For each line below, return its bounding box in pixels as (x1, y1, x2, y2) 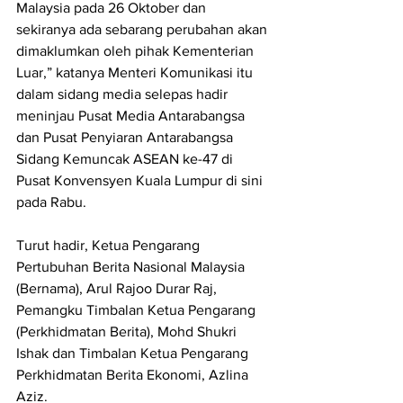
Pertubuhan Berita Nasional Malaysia (16, 259, 248, 275)
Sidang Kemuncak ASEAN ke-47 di (16, 151, 237, 167)
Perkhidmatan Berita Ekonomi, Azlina (16, 367, 252, 383)
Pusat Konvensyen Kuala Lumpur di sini (16, 173, 266, 189)
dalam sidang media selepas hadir (16, 86, 231, 103)
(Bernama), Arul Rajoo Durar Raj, (16, 281, 220, 297)
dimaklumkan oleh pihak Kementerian (16, 43, 257, 59)
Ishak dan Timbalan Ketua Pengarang (16, 345, 252, 362)
